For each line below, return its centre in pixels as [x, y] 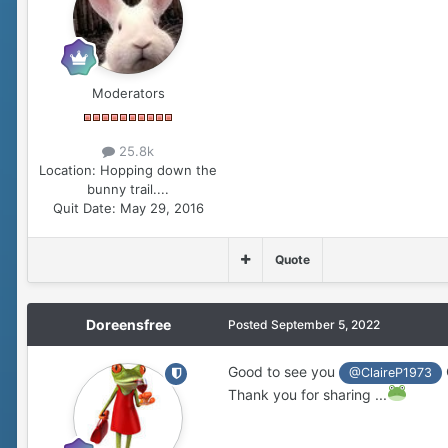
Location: [67, 169]
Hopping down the [158, 169]
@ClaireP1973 [391, 372]
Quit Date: [84, 207]
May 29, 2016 [161, 207]
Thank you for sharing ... [307, 395]
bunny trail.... [128, 188]
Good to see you [283, 371]
